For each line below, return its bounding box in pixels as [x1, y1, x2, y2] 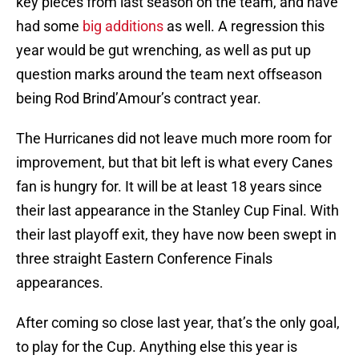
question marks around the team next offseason [16, 66, 322, 83]
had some [16, 18, 83, 35]
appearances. [16, 274, 103, 292]
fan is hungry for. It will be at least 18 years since [16, 178, 322, 196]
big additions [83, 18, 163, 35]
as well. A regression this [163, 18, 325, 35]
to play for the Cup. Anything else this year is [16, 338, 297, 356]
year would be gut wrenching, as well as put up [16, 42, 311, 59]
